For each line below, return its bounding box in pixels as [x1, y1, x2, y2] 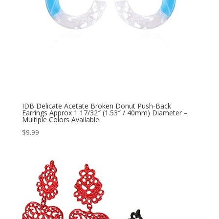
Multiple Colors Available [22, 115, 99, 125]
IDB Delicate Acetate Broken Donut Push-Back [22, 101, 171, 111]
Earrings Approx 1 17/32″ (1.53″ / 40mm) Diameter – [22, 108, 188, 118]
